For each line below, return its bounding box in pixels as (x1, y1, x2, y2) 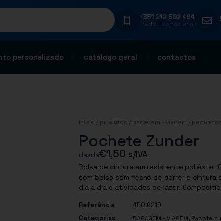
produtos (100, 118, 127, 126)
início (79, 118, 95, 126)
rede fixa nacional (142, 20, 195, 28)
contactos (157, 52, 196, 62)
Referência (79, 201, 115, 210)
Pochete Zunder (79, 131, 199, 150)
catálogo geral (84, 52, 137, 62)
